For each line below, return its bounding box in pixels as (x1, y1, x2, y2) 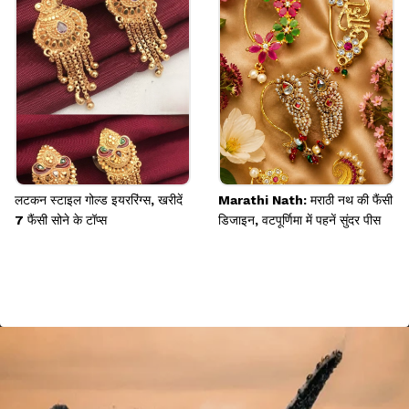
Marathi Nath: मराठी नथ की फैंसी (218, 192, 393, 207)
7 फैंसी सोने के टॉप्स (15, 212, 107, 227)
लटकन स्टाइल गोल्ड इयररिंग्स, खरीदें (15, 192, 183, 207)
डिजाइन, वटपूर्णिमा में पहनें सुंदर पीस (218, 212, 381, 227)
